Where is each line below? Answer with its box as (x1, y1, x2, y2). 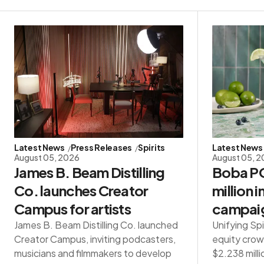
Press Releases (70, 142, 133, 153)
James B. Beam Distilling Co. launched (14, 219, 178, 232)
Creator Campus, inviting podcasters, (14, 233, 176, 246)
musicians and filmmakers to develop (14, 247, 171, 260)
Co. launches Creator (14, 181, 148, 200)
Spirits (138, 142, 166, 153)
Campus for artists (14, 200, 131, 218)
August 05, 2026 (14, 152, 80, 163)
